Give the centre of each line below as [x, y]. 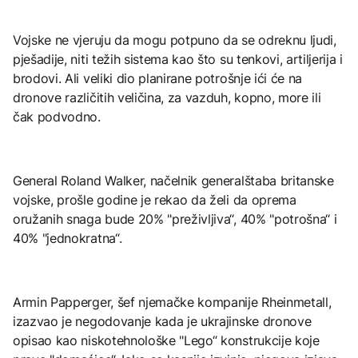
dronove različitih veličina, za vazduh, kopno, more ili [167, 97]
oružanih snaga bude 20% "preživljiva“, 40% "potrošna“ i [175, 219]
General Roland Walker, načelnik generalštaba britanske [173, 180]
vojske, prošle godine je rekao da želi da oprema [155, 199]
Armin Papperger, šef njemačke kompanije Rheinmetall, [172, 302]
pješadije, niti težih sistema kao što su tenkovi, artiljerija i [178, 59]
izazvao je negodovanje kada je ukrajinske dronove [162, 321]
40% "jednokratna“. [68, 238]
